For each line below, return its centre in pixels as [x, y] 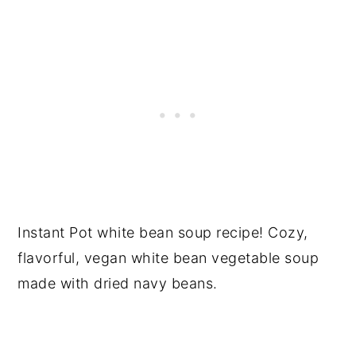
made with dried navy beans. [118, 283]
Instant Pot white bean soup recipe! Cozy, [163, 232]
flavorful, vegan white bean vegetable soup [168, 258]
